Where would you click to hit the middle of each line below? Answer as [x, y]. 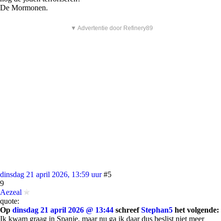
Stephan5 [157, 210]
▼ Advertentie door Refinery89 [112, 28]
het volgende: [196, 210]
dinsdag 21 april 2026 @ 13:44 [63, 210]
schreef [127, 210]
